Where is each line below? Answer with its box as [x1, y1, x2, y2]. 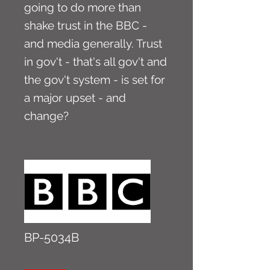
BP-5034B [24, 230, 79, 245]
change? [24, 109, 69, 122]
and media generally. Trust [24, 37, 162, 50]
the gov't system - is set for [24, 73, 165, 86]
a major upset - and [24, 91, 126, 104]
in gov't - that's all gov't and [24, 55, 167, 68]
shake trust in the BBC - [24, 19, 147, 32]
